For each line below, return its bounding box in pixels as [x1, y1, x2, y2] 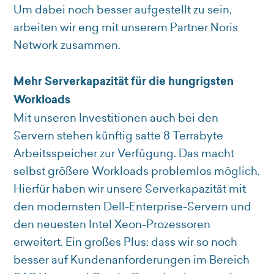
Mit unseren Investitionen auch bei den [13, 110, 219, 126]
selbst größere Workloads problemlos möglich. [13, 163, 261, 179]
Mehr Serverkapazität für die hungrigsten [13, 73, 234, 90]
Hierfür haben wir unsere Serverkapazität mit [13, 181, 246, 197]
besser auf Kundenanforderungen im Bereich [13, 252, 250, 268]
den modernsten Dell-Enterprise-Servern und [13, 199, 252, 215]
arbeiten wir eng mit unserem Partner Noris [13, 20, 239, 35]
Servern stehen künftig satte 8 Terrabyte [13, 128, 224, 144]
